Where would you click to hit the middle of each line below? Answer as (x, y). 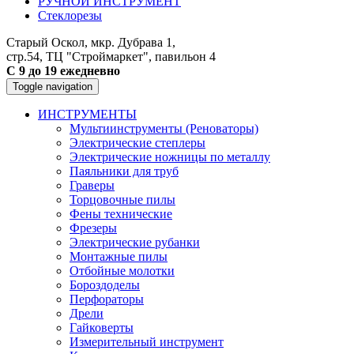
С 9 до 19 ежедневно (63, 71)
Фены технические (121, 214)
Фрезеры (93, 228)
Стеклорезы (70, 15)
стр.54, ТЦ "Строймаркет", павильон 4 (111, 56)
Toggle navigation (53, 87)
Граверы (92, 185)
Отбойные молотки (122, 271)
